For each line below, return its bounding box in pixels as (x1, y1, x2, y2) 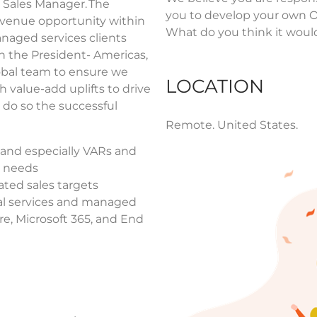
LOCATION (166, 74, 264, 98)
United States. (217, 117, 298, 132)
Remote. (166, 117, 217, 132)
